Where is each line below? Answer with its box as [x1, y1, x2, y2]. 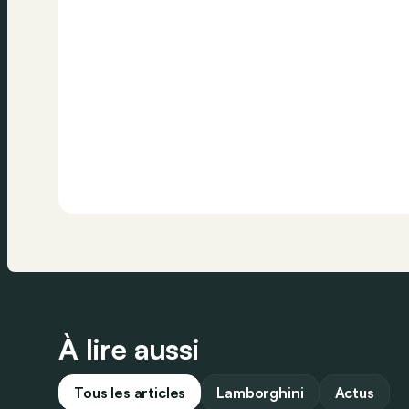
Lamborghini [216, 383, 304, 402]
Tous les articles [74, 383, 186, 402]
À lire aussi [58, 330, 200, 367]
